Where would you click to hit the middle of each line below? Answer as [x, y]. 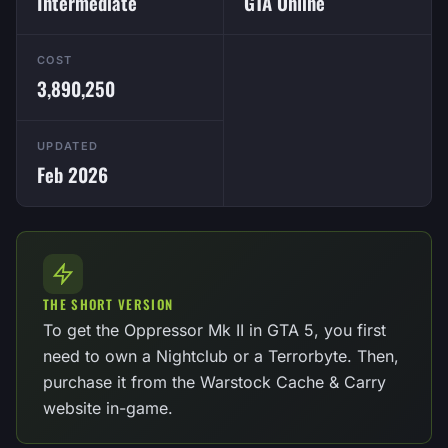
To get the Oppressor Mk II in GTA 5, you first [214, 330]
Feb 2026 [72, 174]
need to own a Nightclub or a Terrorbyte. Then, [221, 356]
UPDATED [68, 146]
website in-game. [108, 408]
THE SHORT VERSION [108, 304]
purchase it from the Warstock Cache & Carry [214, 382]
